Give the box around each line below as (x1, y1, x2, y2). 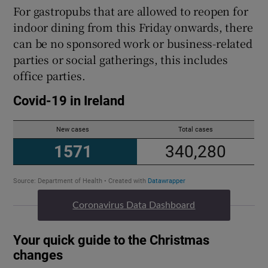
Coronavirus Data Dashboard (72, 200, 196, 211)
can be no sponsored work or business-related (13, 35, 252, 51)
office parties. (13, 68, 86, 84)
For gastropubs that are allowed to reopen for (13, 3, 248, 19)
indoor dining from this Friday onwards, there (13, 19, 253, 35)
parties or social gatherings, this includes (13, 51, 228, 68)
